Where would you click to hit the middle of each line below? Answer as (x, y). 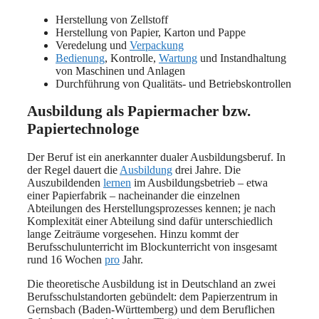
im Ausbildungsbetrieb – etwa (199, 182)
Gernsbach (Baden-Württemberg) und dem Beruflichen (151, 309)
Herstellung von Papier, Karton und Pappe (151, 33)
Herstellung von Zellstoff (112, 20)
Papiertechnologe (83, 129)
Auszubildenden (65, 182)
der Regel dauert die (73, 169)
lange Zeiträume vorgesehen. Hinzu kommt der (133, 234)
